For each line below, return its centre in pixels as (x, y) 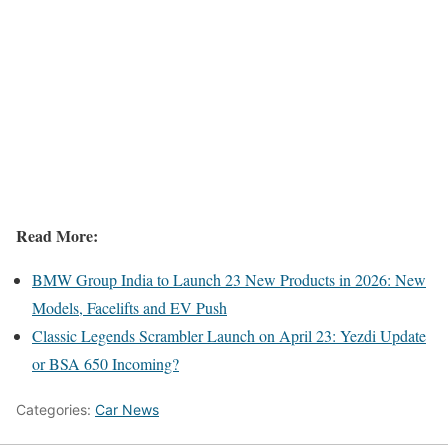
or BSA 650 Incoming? (105, 363)
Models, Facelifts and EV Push (129, 307)
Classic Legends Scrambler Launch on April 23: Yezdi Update (229, 335)
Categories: (55, 409)
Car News (127, 409)
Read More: (57, 235)
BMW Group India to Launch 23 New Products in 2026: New (229, 279)
